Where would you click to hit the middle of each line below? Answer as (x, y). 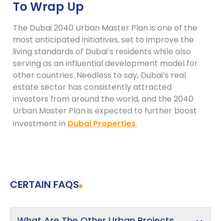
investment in (40, 124)
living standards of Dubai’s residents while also (102, 52)
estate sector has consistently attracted (92, 87)
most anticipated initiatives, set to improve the (103, 40)
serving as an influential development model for (105, 64)
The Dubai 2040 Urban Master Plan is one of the (105, 28)
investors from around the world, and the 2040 (103, 99)
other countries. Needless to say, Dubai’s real (99, 75)
